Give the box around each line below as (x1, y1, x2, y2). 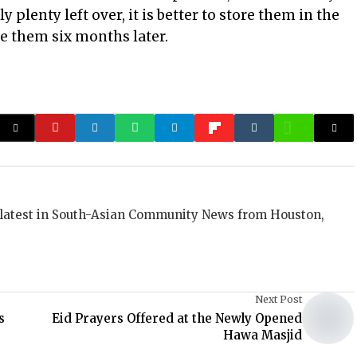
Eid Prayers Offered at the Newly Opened (52, 311, 302, 326)
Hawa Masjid (223, 328, 302, 343)
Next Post (255, 293, 302, 305)
